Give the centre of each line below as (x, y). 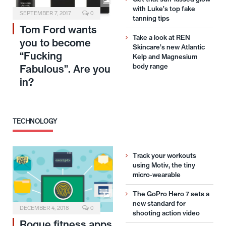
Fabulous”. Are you (65, 69)
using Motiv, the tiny (164, 165)
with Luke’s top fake (164, 8)
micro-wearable (157, 174)
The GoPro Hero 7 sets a (171, 193)
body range (150, 66)
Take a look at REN (161, 37)
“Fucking (41, 55)
